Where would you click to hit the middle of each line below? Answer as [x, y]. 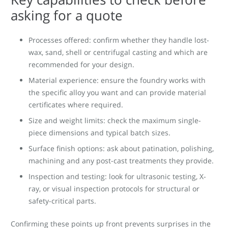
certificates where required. [76, 104]
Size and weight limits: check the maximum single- [115, 120]
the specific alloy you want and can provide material [117, 92]
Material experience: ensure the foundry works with [117, 80]
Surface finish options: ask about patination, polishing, [121, 148]
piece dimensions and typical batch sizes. [99, 132]
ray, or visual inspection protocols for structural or [114, 188]
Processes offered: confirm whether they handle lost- [119, 40]
